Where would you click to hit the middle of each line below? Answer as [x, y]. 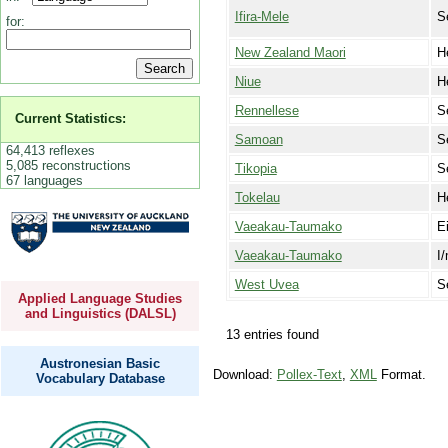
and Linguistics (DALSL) [100, 314]
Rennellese [266, 110]
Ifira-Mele [261, 16]
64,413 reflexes [50, 150]
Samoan [258, 139]
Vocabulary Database [100, 378]
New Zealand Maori [290, 52]
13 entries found [272, 334]
